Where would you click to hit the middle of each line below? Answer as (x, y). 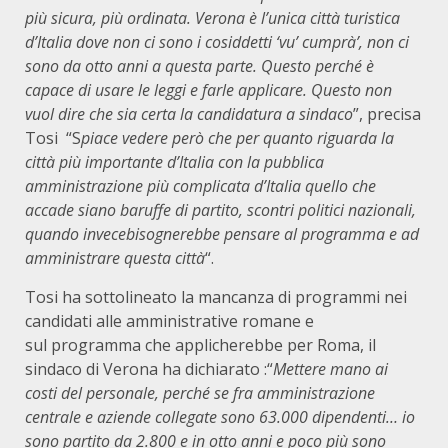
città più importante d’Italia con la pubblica (174, 162)
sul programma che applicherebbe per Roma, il (200, 345)
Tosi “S (53, 138)
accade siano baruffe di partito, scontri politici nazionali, (220, 210)
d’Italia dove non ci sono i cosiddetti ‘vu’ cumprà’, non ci (217, 42)
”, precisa (387, 114)
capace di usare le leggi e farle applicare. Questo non (208, 90)
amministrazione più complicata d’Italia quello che (200, 186)
